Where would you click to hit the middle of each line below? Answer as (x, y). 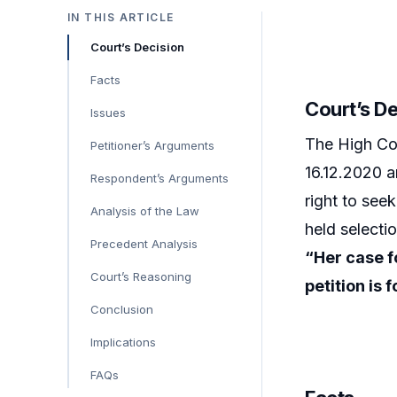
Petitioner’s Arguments (152, 145)
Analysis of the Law (145, 210)
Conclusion (122, 309)
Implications (123, 342)
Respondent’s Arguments (160, 178)
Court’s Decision (137, 47)
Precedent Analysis (144, 243)
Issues (108, 112)
